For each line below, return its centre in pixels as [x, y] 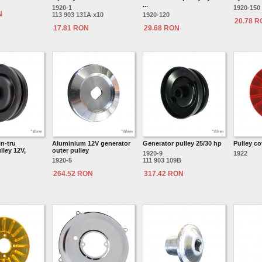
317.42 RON [164, 174]
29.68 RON [162, 28]
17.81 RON [71, 28]
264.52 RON [73, 174]
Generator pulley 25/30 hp [182, 143]
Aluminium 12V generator [91, 143]
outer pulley [70, 150]
